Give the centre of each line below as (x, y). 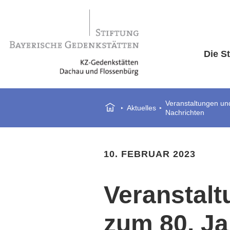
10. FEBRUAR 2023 (150, 154)
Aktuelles (141, 108)
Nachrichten (185, 112)
